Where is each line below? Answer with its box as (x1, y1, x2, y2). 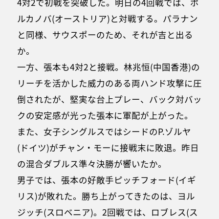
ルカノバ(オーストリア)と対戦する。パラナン (17, 12, 198, 24)
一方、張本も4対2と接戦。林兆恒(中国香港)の (17, 60, 200, 73)
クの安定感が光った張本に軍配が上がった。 (17, 109, 193, 121)
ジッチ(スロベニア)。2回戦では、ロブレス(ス (17, 205, 198, 218)
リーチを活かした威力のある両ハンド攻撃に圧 (17, 76, 202, 89)
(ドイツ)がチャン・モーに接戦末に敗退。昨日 (17, 141, 199, 153)
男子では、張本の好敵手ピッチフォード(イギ (17, 173, 196, 186)
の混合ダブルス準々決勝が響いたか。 (17, 157, 167, 170)
